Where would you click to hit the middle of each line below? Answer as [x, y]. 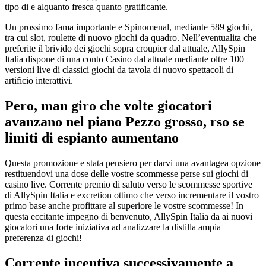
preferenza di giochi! [43, 238]
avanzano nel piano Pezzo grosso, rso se [125, 122]
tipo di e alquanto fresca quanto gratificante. [86, 7]
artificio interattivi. [39, 81]
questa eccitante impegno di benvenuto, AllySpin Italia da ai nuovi [129, 217]
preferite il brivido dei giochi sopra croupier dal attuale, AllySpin [125, 49]
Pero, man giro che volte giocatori [108, 106]
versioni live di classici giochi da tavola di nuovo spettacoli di [119, 70]
